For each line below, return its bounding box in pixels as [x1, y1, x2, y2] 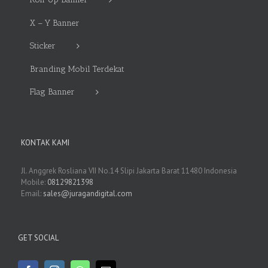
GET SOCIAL [18, 233, 59, 243]
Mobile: [21, 177, 47, 188]
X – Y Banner [30, 18, 80, 29]
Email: [21, 188, 43, 199]
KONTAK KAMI [21, 138, 69, 148]
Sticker [30, 41, 56, 51]
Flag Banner [30, 87, 75, 98]
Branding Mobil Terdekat [30, 64, 124, 75]
